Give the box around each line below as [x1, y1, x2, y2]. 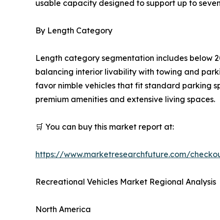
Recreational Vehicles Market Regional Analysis [35, 177, 216, 187]
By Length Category [35, 26, 112, 36]
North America [35, 204, 91, 215]
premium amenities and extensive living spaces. [35, 94, 215, 105]
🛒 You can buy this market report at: [35, 122, 174, 132]
